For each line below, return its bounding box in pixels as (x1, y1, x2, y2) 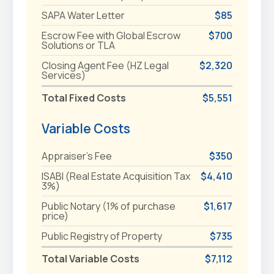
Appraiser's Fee (41, 149, 112, 163)
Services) (41, 68, 86, 82)
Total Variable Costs (41, 251, 139, 265)
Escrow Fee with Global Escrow (41, 28, 180, 42)
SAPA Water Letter (41, 8, 125, 22)
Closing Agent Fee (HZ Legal (41, 58, 169, 72)
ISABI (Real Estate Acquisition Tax (41, 169, 190, 183)
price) (41, 209, 68, 223)
